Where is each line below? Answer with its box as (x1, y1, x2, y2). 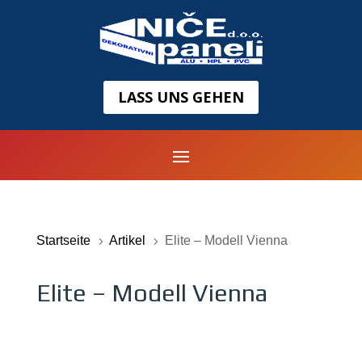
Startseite (36, 233, 90, 247)
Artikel (108, 233, 145, 247)
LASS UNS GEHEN (118, 87, 244, 107)
